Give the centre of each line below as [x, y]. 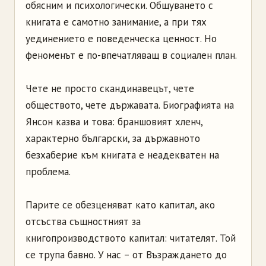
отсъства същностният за [83, 221]
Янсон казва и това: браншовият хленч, [114, 122]
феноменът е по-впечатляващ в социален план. [131, 55]
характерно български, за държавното [113, 138]
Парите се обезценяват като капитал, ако [120, 205]
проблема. [48, 172]
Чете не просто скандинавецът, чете [110, 88]
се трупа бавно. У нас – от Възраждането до [126, 255]
